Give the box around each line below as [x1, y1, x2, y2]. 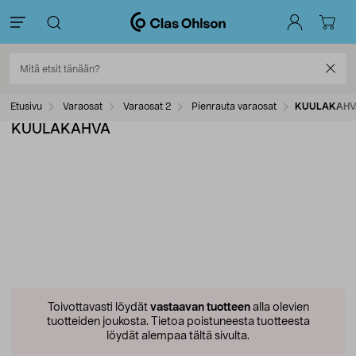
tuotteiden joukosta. [46, 316, 149, 327]
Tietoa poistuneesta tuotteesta [148, 316, 310, 327]
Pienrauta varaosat [189, 102, 277, 111]
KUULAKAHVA [11, 122, 110, 137]
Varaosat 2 [121, 102, 171, 111]
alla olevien [250, 302, 309, 313]
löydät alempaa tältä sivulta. [106, 331, 250, 342]
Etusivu [10, 102, 42, 111]
